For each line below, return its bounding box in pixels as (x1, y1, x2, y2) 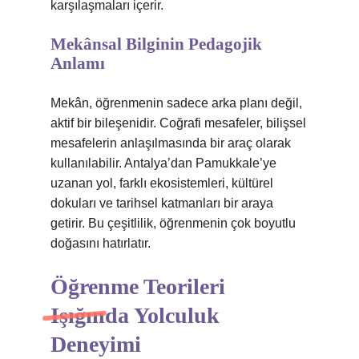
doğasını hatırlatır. (50, 236, 151, 250)
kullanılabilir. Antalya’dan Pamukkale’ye (50, 156, 276, 170)
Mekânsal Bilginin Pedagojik (50, 34, 262, 54)
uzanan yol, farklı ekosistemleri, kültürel (50, 176, 273, 190)
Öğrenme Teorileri (50, 274, 225, 299)
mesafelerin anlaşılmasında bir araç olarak (50, 136, 291, 150)
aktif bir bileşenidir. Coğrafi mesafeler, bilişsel (50, 116, 306, 130)
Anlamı (50, 54, 105, 73)
